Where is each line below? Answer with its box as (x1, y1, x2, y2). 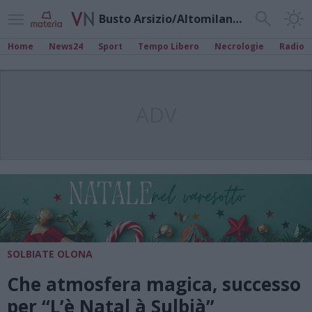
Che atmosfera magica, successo (7, 272, 301, 297)
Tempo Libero (138, 40, 199, 52)
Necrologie (214, 40, 264, 52)
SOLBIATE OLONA (7, 247, 93, 261)
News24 (49, 40, 83, 52)
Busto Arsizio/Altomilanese (232, 10, 242, 26)
